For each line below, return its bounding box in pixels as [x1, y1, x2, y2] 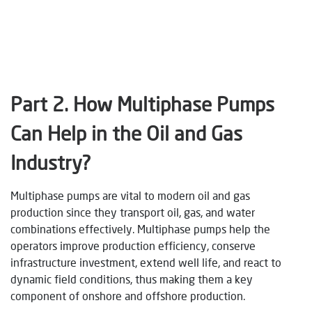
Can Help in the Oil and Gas [10, 121, 242, 145]
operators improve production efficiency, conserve [10, 238, 256, 252]
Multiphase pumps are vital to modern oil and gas [10, 188, 250, 202]
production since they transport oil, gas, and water [10, 205, 255, 219]
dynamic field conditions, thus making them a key [10, 272, 253, 286]
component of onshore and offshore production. [10, 288, 245, 302]
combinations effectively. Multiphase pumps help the [10, 221, 270, 235]
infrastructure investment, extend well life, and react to [10, 255, 281, 269]
